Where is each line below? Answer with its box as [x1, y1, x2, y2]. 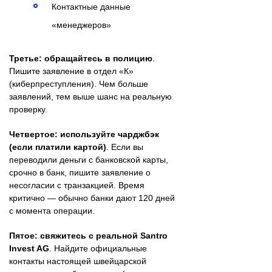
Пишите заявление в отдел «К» [9, 66, 134, 76]
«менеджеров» [52, 19, 111, 30]
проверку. [9, 104, 47, 114]
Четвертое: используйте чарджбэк [9, 129, 159, 139]
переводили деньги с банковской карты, [9, 154, 168, 165]
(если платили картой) [9, 141, 106, 152]
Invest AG [9, 243, 49, 253]
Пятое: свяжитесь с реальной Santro [9, 230, 168, 240]
